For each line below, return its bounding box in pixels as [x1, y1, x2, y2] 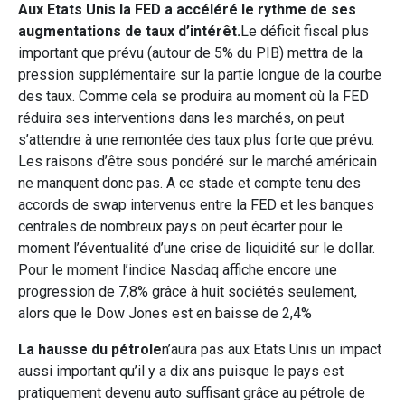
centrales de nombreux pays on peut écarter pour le [18, 217, 343, 235]
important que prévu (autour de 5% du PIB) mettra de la [18, 43, 363, 61]
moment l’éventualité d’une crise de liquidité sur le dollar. [18, 239, 375, 257]
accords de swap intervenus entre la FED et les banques [18, 195, 374, 213]
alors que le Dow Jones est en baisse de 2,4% [18, 304, 312, 322]
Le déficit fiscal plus [240, 22, 369, 40]
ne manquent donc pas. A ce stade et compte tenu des [18, 174, 361, 192]
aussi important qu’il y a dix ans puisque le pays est [18, 362, 344, 380]
